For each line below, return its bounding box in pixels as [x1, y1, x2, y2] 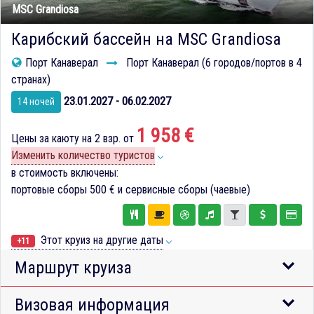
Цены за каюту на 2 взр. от [11, 132, 137, 146]
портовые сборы [11, 183, 90, 197]
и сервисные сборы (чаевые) [115, 183, 250, 197]
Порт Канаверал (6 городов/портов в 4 [123, 56, 302, 70]
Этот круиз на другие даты [38, 233, 163, 247]
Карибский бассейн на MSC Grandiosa [11, 29, 281, 50]
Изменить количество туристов [11, 149, 155, 163]
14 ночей [18, 96, 55, 108]
